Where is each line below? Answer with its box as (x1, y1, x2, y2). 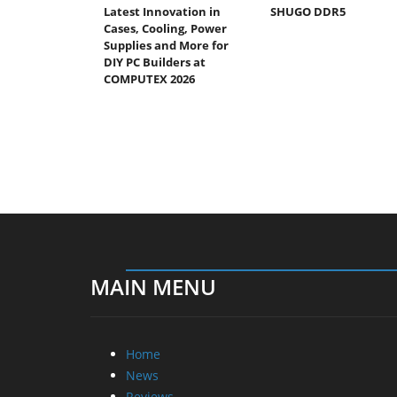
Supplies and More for (104, 36, 229, 53)
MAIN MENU (90, 271, 216, 301)
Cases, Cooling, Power (104, 19, 227, 36)
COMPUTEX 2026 (104, 70, 195, 87)
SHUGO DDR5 (269, 3, 346, 19)
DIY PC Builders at (104, 53, 206, 70)
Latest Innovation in (104, 3, 221, 19)
